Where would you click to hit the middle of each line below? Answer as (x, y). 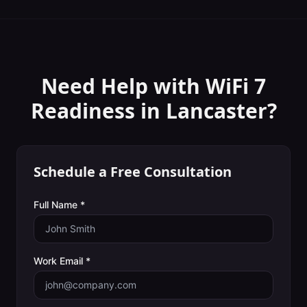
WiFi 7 (236, 86)
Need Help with (123, 86)
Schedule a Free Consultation (133, 172)
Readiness (83, 111)
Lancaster (216, 111)
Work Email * (62, 261)
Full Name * (59, 205)
